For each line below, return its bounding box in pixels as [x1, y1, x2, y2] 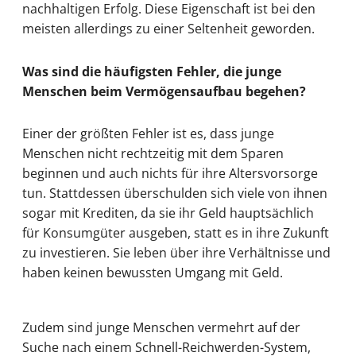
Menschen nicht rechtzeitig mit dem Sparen [22, 144, 284, 162]
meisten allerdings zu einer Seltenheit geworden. [22, 20, 315, 38]
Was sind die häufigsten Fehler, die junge [22, 62, 281, 80]
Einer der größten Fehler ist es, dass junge [22, 124, 274, 142]
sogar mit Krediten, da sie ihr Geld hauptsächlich [22, 203, 314, 222]
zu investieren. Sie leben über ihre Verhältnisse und [22, 243, 331, 261]
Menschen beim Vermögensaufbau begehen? [22, 82, 306, 100]
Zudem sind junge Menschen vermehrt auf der [22, 318, 300, 336]
